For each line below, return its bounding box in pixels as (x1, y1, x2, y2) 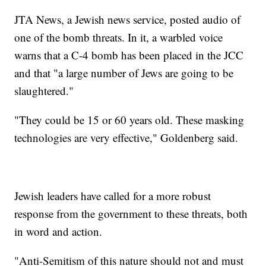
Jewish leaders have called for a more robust (14, 188, 211, 204)
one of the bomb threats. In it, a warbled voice (14, 30, 223, 45)
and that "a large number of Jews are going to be (14, 65, 234, 81)
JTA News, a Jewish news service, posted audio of (14, 12, 241, 27)
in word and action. (14, 224, 103, 239)
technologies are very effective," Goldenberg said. (14, 130, 239, 145)
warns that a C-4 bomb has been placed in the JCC (14, 47, 244, 63)
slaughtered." (14, 83, 74, 99)
